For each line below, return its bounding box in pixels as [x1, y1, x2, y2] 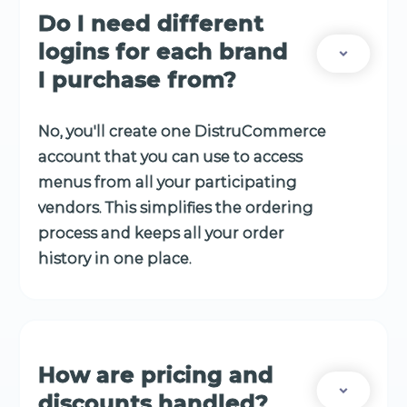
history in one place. [38, 250, 192, 268]
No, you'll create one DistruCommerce [38, 123, 326, 141]
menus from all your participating [38, 174, 297, 192]
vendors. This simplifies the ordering [38, 199, 313, 217]
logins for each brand [38, 38, 288, 65]
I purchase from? [38, 66, 236, 94]
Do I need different [38, 10, 263, 37]
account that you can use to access [38, 148, 303, 166]
